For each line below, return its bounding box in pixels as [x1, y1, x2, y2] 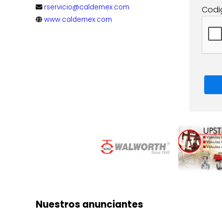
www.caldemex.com [44, 15, 112, 24]
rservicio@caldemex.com [44, 2, 129, 12]
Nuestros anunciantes [36, 197, 143, 211]
